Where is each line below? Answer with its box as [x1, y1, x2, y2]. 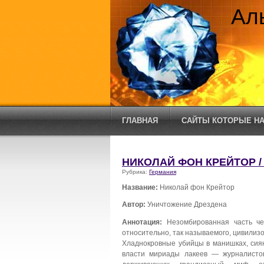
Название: [122, 183, 158, 191]
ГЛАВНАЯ [122, 116, 158, 125]
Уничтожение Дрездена [146, 200, 227, 209]
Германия [149, 169, 176, 175]
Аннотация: [122, 218, 162, 226]
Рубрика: [122, 169, 149, 175]
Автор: [122, 200, 146, 209]
